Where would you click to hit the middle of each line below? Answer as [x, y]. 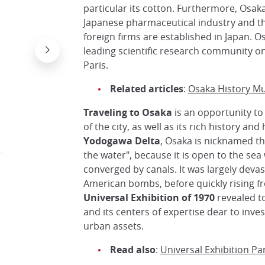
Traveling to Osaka [127, 113]
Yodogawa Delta [122, 141]
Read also [132, 250]
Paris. [97, 65]
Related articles [146, 89]
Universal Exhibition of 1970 [149, 198]
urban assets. [113, 226]
